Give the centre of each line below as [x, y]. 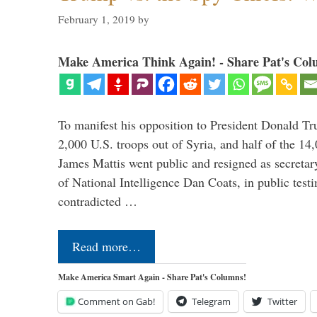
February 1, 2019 [97, 19]
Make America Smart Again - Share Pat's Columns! [152, 277]
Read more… [106, 247]
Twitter [282, 302]
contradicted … [98, 201]
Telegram [211, 302]
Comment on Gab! [116, 302]
